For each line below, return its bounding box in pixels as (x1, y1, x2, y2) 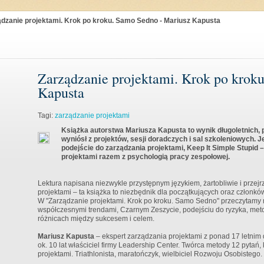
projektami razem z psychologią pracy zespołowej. (61, 153, 230, 161)
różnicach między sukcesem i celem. (38, 214, 154, 223)
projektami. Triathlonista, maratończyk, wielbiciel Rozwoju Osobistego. (38, 250, 262, 258)
